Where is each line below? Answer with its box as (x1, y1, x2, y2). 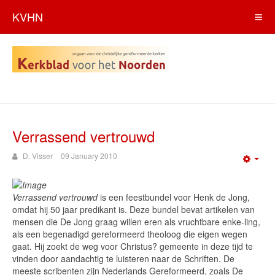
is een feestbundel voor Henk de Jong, (100, 191, 250, 203)
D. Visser (23, 150, 53, 161)
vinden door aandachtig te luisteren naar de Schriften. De (12, 252, 234, 265)
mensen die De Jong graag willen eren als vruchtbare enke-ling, (12, 215, 260, 228)
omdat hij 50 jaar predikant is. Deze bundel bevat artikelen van (12, 203, 255, 215)
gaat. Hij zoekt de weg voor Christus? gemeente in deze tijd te (12, 240, 253, 252)
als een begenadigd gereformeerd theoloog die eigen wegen (12, 228, 247, 240)
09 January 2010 (61, 150, 117, 161)
